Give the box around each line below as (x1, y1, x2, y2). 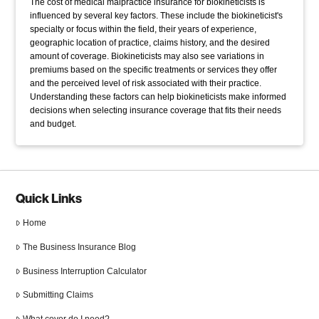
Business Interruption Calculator (23, 266, 147, 276)
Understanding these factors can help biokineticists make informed (30, 92, 287, 103)
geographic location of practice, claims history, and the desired (30, 38, 271, 48)
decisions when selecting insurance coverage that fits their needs (30, 105, 282, 116)
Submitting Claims (23, 290, 93, 300)
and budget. (30, 119, 77, 130)
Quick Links (16, 189, 83, 206)
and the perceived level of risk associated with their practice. (30, 78, 262, 89)
